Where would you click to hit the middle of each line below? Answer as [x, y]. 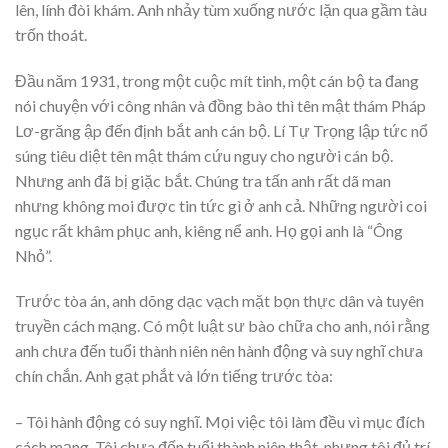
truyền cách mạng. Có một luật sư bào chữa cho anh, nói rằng [222, 326]
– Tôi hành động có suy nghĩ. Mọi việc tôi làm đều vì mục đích [220, 422]
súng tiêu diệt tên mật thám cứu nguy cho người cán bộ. [204, 155]
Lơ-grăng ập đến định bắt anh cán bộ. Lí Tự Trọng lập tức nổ [221, 130]
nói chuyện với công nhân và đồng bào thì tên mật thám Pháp [220, 105]
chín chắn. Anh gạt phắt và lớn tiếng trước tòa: [174, 376]
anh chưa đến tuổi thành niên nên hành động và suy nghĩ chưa [219, 351]
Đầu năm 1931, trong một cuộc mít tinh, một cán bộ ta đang [217, 80]
